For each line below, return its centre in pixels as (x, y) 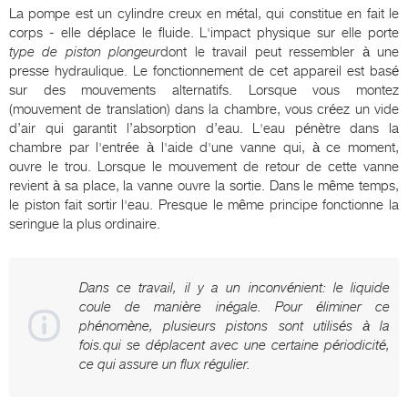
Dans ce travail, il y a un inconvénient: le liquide (235, 288)
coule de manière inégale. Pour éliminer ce (235, 307)
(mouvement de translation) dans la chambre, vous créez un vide (204, 110)
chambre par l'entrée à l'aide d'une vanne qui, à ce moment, (204, 148)
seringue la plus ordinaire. (85, 224)
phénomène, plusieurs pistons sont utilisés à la (235, 326)
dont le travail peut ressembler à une (280, 52)
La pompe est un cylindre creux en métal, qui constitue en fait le (204, 14)
